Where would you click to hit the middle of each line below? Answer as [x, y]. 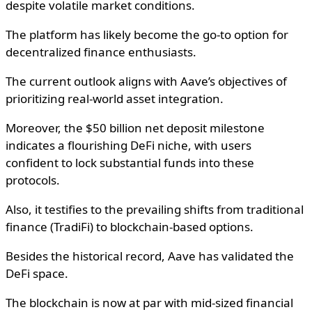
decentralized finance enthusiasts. [101, 52]
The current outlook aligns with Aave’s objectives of [146, 81]
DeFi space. [37, 274]
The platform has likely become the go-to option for [147, 35]
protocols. [33, 180]
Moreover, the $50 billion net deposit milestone [135, 128]
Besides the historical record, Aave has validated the [150, 256]
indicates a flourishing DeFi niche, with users [128, 146]
